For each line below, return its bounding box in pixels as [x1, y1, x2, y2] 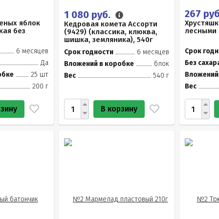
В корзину [101, 104, 138, 113]
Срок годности [64, 48, 114, 56]
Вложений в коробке [64, 60, 134, 68]
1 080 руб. [64, 9, 113, 21]
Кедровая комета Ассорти [64, 20, 158, 28]
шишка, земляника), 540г [64, 35, 153, 44]
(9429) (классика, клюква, [64, 27, 158, 36]
